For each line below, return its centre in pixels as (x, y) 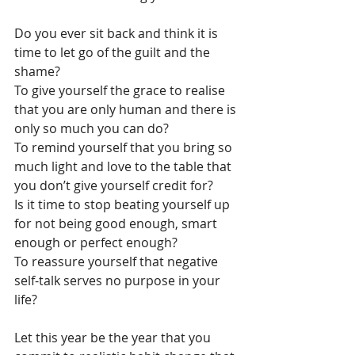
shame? (37, 71)
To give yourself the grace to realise (121, 90)
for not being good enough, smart (117, 223)
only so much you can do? (92, 128)
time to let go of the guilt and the (114, 52)
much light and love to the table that (124, 166)
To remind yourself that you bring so (125, 147)
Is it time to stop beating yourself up (124, 204)
